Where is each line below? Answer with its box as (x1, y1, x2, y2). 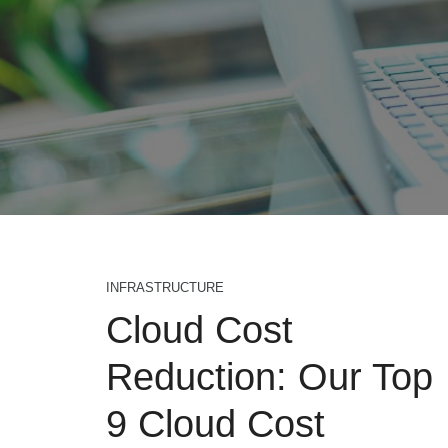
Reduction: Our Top (106, 356, 433, 398)
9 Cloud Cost (106, 403, 325, 445)
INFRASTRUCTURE (106, 280, 224, 295)
